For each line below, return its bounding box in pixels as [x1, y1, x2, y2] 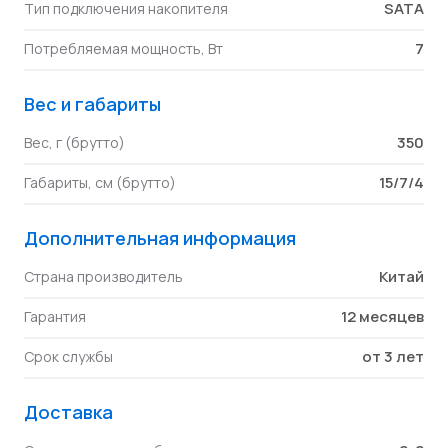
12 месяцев [341, 306, 424, 327]
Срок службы [24, 347, 113, 366]
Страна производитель [24, 267, 183, 286]
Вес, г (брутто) [24, 133, 125, 152]
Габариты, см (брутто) [24, 173, 176, 192]
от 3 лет [362, 346, 424, 367]
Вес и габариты [24, 92, 161, 116]
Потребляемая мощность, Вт [24, 39, 223, 58]
